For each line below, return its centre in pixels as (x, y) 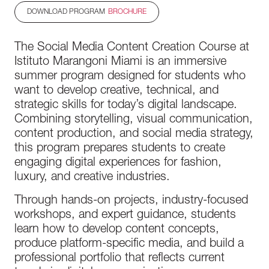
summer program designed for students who (130, 77)
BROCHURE (127, 12)
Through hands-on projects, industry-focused (131, 201)
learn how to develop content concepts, (117, 230)
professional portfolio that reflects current (119, 259)
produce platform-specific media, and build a (129, 244)
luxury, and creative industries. (92, 178)
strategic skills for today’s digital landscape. (126, 106)
